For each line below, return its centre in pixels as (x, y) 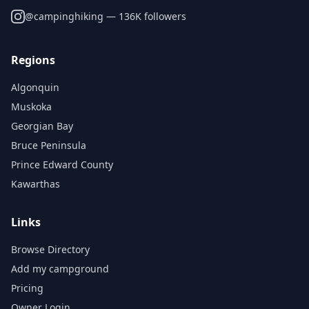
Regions (33, 60)
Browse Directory (50, 249)
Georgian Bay (42, 126)
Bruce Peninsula (49, 145)
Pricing (27, 288)
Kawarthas (36, 184)
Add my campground (60, 269)
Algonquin (35, 87)
